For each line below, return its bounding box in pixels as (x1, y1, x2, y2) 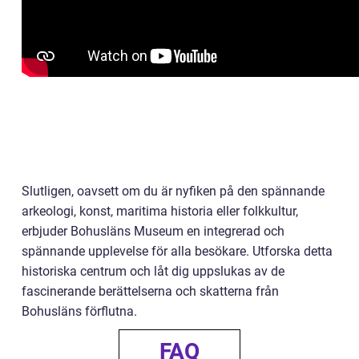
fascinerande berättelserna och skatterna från (22, 283, 279, 299)
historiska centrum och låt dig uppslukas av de (22, 263, 284, 279)
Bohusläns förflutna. (22, 303, 137, 319)
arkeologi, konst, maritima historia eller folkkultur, (22, 203, 298, 219)
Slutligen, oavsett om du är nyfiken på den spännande (22, 183, 325, 199)
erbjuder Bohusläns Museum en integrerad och (22, 223, 284, 239)
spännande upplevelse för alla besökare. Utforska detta (22, 243, 333, 259)
